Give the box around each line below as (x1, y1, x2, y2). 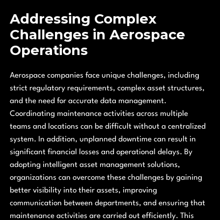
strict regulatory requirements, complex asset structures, (10, 84, 205, 93)
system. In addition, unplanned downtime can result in (10, 136, 196, 144)
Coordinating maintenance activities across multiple (10, 110, 188, 118)
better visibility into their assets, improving (10, 187, 157, 195)
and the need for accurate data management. (10, 97, 166, 106)
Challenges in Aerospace (10, 26, 185, 43)
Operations (10, 42, 88, 59)
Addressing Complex (10, 10, 157, 27)
